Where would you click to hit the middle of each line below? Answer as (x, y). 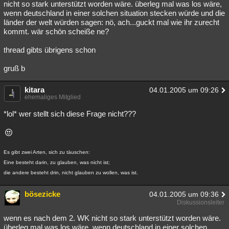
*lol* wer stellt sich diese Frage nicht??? (70, 114)
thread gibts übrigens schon (50, 50)
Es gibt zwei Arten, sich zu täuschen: (47, 152)
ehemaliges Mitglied (53, 97)
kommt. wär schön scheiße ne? (56, 31)
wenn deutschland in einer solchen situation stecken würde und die (114, 13)
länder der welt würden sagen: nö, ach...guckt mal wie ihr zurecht (111, 22)
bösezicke (42, 194)
